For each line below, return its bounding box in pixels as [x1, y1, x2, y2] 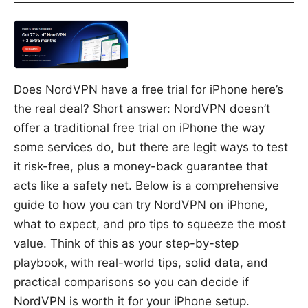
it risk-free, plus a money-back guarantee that [14, 159, 268, 173]
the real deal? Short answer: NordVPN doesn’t [14, 101, 270, 115]
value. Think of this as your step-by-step [14, 236, 239, 250]
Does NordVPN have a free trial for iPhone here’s [14, 82, 283, 96]
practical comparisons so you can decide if [14, 274, 249, 289]
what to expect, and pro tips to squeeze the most [14, 217, 286, 231]
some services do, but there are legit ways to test [14, 140, 288, 154]
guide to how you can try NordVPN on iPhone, [14, 197, 268, 212]
